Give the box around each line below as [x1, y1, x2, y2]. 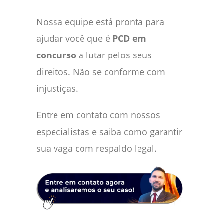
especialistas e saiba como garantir [36, 125, 182, 137]
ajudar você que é [36, 32, 112, 44]
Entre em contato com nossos [36, 109, 160, 121]
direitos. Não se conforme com [36, 65, 165, 78]
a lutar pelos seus [76, 49, 152, 61]
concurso [36, 49, 76, 61]
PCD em [112, 32, 146, 44]
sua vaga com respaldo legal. [36, 142, 157, 154]
